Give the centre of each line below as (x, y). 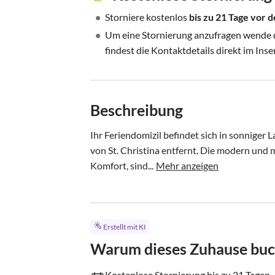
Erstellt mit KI (124, 227)
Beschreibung (137, 110)
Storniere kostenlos (147, 17)
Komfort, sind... (122, 165)
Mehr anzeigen (187, 165)
